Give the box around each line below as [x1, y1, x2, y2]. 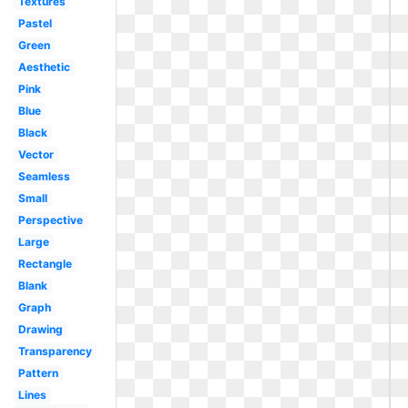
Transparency [17, 344, 92, 358]
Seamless [17, 169, 70, 183]
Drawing [17, 322, 63, 336]
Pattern [17, 366, 58, 380]
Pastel [17, 16, 52, 30]
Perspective [17, 213, 83, 227]
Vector [17, 148, 54, 161]
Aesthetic [17, 60, 70, 74]
